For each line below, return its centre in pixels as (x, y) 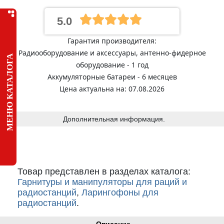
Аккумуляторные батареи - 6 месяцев (112, 77)
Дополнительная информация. (114, 119)
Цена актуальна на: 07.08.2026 (112, 89)
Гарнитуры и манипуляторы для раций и (102, 182)
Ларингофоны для (120, 192)
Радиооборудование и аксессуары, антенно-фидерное (112, 53)
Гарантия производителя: (112, 41)
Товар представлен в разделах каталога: (104, 171)
